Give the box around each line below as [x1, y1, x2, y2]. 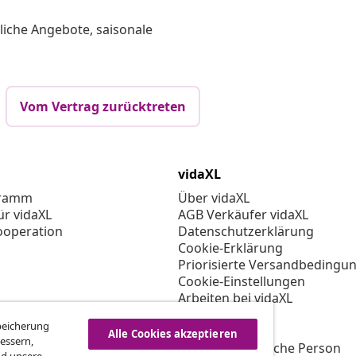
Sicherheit [178, 323, 238, 341]
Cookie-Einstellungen [178, 273, 305, 291]
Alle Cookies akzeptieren [107, 327, 238, 341]
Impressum [178, 306, 247, 324]
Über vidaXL [178, 189, 250, 207]
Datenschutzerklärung [178, 222, 314, 241]
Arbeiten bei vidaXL [178, 289, 292, 308]
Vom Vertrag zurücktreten [20, 98, 186, 116]
